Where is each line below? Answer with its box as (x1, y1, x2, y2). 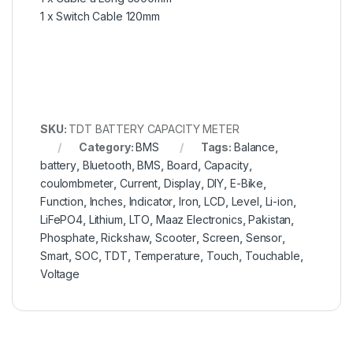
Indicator (128, 195, 173, 209)
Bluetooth (82, 158, 132, 173)
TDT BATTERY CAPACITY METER (69, 122, 240, 136)
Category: (78, 140, 136, 154)
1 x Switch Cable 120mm (40, 9, 160, 24)
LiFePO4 (40, 213, 84, 227)
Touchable (244, 249, 300, 263)
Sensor (245, 231, 282, 245)
